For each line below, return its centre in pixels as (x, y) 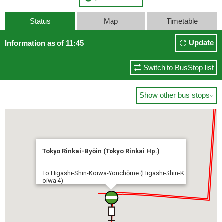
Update (201, 42)
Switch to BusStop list (178, 68)
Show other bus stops (174, 95)
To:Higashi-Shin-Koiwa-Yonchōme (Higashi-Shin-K (113, 173)
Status (40, 21)
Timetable (182, 21)
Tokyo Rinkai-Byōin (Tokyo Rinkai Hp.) (101, 151)
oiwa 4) (53, 181)
